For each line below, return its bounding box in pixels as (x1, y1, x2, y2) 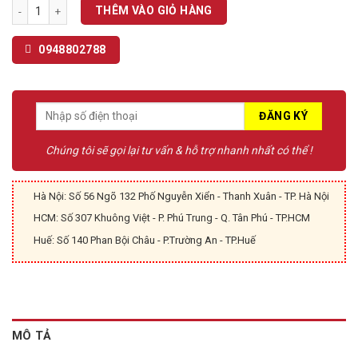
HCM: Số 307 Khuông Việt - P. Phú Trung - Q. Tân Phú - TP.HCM (34, 212, 310, 225)
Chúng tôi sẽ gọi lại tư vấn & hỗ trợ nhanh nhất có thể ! (46, 143, 312, 157)
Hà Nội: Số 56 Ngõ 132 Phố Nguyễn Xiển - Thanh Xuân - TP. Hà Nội (34, 189, 329, 202)
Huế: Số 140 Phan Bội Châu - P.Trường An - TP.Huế (34, 234, 256, 247)
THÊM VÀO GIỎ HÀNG (94, 4, 213, 18)
